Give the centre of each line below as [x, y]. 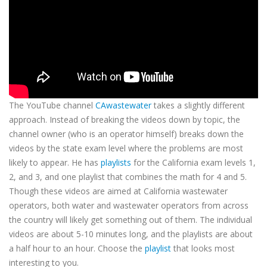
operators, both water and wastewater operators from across [129, 206]
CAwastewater [123, 105]
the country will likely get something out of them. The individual [131, 220]
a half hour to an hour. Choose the [77, 249]
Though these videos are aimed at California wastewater [118, 191]
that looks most [203, 249]
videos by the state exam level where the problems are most [126, 148]
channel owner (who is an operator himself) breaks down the [126, 134]
